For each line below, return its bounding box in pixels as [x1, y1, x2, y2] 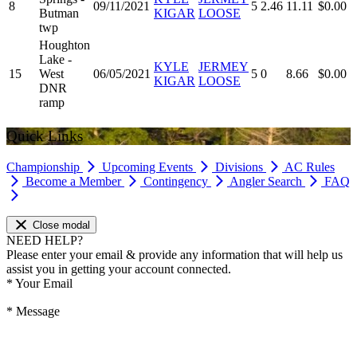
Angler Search [229, 174, 305, 188]
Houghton [39, 38, 90, 53]
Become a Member [25, 174, 124, 188]
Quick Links [6, 127, 83, 144]
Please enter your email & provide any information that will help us [6, 248, 343, 262]
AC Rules [284, 159, 335, 174]
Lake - [39, 53, 72, 67]
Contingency [143, 174, 211, 188]
